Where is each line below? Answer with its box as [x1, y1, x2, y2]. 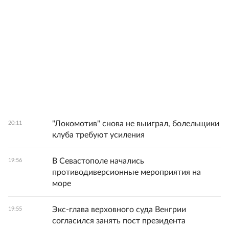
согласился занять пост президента [52, 217, 186, 225]
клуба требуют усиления [52, 131, 145, 140]
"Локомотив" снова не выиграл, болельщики [52, 120, 219, 128]
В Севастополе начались [52, 157, 144, 166]
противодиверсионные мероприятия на [52, 168, 201, 177]
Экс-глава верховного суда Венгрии [52, 205, 186, 214]
